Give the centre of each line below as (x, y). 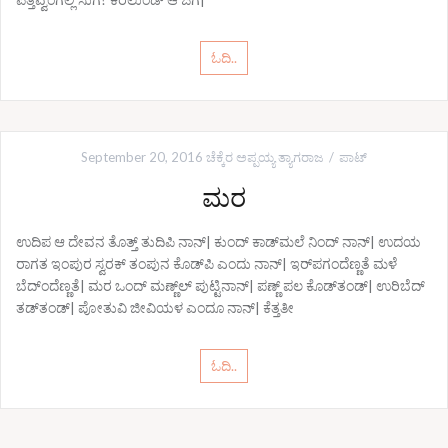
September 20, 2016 (142, 157)
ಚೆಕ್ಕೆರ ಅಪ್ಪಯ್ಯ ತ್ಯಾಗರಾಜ (265, 157)
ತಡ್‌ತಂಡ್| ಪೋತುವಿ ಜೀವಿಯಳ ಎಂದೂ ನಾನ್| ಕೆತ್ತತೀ (155, 307)
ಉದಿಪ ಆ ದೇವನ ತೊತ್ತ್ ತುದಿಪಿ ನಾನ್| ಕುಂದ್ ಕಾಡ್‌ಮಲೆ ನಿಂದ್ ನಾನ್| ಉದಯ (218, 241)
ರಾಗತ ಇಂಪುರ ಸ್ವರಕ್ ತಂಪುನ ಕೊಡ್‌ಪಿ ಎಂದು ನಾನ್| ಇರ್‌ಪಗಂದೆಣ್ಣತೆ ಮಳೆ (206, 263)
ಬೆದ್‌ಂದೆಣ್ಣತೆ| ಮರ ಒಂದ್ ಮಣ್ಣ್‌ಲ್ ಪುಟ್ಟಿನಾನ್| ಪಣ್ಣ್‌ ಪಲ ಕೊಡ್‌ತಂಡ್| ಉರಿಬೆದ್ (220, 285)
